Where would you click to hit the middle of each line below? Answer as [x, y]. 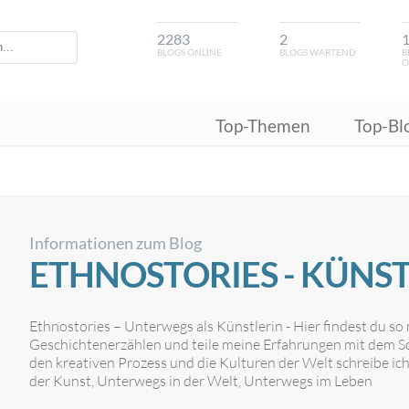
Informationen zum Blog [115, 243]
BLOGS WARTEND [318, 52]
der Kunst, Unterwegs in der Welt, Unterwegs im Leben [201, 381]
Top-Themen [263, 126]
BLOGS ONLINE [189, 52]
